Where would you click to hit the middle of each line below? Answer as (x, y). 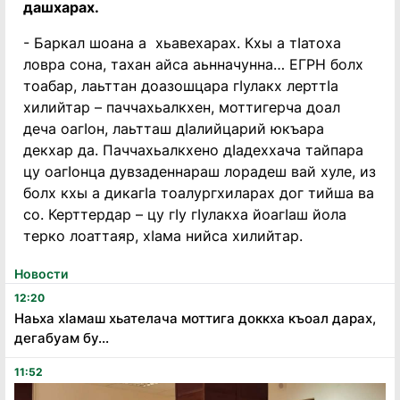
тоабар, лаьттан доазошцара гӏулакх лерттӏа (181, 86)
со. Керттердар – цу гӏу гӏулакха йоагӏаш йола (185, 214)
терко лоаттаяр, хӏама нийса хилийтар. (163, 236)
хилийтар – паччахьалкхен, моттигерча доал (182, 107)
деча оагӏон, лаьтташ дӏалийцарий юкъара (174, 129)
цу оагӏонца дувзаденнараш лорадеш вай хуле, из (200, 171)
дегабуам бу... (62, 338)
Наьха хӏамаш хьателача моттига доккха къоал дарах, (195, 318)
